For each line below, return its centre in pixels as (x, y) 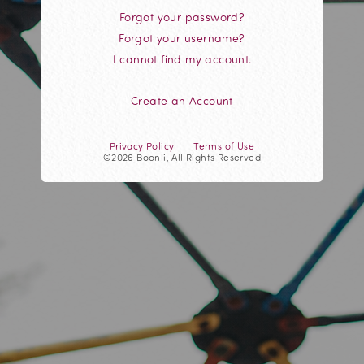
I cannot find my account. (182, 59)
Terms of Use (224, 146)
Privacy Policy (142, 146)
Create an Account (182, 100)
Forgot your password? (182, 17)
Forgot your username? (182, 38)
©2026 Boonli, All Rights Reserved (182, 157)
